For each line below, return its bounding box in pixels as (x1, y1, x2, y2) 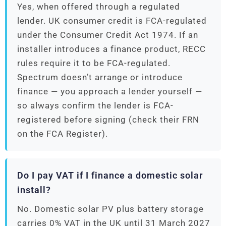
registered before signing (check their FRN (17, 115, 199, 125)
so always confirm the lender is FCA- (17, 100, 174, 111)
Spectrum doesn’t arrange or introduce (17, 72, 183, 83)
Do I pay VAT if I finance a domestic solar (17, 171, 203, 181)
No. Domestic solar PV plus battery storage (17, 204, 204, 214)
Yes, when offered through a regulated (17, 2, 180, 12)
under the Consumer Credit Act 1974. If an (17, 30, 198, 40)
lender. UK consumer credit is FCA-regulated (17, 16, 207, 26)
